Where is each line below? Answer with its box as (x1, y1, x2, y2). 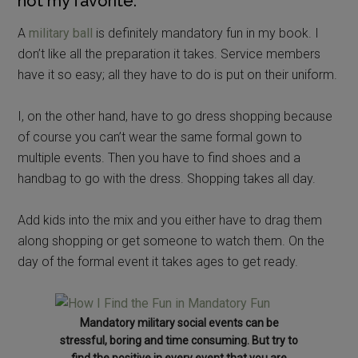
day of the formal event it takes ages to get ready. (18, 253, 299, 269)
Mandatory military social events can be (79, 316, 279, 329)
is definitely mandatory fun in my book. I (93, 25, 320, 41)
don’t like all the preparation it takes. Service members (18, 46, 321, 62)
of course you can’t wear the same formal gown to (18, 129, 303, 145)
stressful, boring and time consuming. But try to (60, 333, 298, 347)
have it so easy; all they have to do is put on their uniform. (18, 66, 338, 82)
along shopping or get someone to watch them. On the (18, 233, 325, 249)
